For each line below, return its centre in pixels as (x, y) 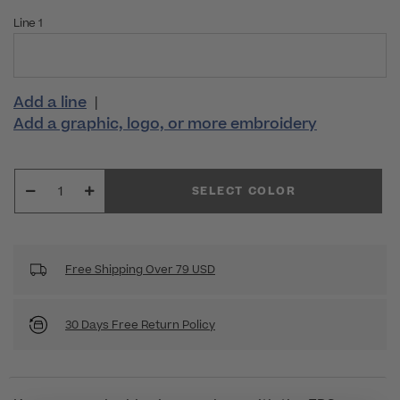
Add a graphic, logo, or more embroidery (165, 125)
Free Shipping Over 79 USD (140, 270)
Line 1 (28, 24)
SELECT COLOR (244, 192)
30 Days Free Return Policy (140, 325)
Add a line (50, 103)
